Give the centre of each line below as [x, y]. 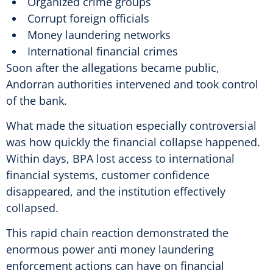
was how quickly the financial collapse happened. [133, 142]
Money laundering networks [99, 34]
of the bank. [37, 100]
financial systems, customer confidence [108, 175]
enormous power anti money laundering [110, 250]
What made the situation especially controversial [131, 125]
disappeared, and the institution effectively [116, 191]
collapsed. [32, 207]
